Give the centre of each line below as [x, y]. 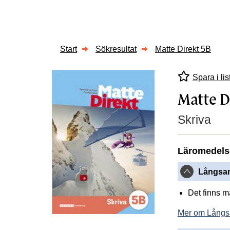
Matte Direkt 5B [183, 49]
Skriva [194, 119]
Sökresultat [116, 49]
